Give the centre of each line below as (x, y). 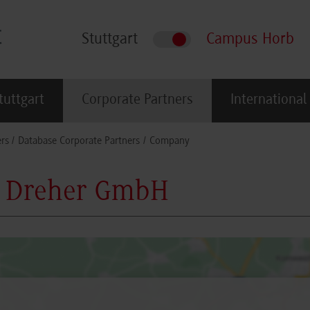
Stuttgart (110, 40)
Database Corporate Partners (79, 142)
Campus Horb (250, 40)
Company (169, 142)
